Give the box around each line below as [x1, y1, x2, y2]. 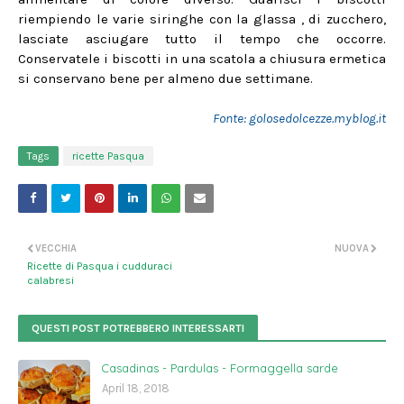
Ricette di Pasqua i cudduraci [27, 260, 172, 272]
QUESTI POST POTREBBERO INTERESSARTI [32, 322, 244, 335]
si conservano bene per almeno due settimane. [18, 70, 313, 87]
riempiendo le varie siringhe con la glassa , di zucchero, [18, 11, 386, 27]
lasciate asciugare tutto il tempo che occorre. [18, 31, 386, 47]
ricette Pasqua [72, 150, 144, 162]
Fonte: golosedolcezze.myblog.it [213, 110, 386, 126]
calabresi [27, 274, 74, 287]
